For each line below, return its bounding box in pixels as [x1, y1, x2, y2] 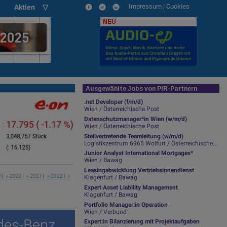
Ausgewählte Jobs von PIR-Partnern [86, 85, 198, 93]
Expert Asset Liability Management [84, 183, 178, 191]
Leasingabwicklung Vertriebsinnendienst [84, 167, 195, 174]
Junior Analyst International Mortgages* [84, 149, 194, 157]
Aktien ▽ [14, 3, 48, 11]
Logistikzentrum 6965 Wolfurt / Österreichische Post [84, 139, 213, 147]
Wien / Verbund [84, 208, 127, 215]
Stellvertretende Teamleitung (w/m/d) [84, 132, 184, 140]
